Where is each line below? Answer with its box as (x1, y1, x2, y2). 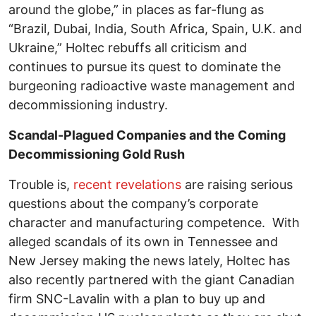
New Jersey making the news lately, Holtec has (8, 253, 290, 269)
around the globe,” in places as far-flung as (8, 2, 264, 18)
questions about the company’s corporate (8, 196, 258, 212)
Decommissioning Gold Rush (8, 147, 185, 162)
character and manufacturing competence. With (8, 215, 300, 231)
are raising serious (181, 177, 293, 193)
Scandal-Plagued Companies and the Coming (8, 128, 286, 143)
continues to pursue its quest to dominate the (8, 59, 281, 75)
